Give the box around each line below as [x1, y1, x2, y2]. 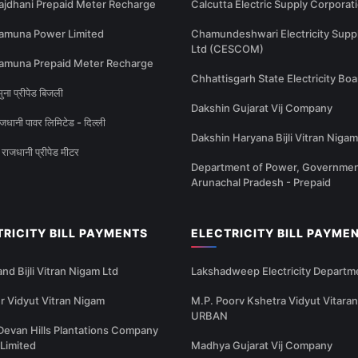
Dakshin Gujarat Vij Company [191, 101, 332, 115]
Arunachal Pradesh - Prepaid [191, 176, 331, 189]
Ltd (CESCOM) [191, 42, 264, 56]
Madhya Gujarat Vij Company [191, 339, 332, 352]
